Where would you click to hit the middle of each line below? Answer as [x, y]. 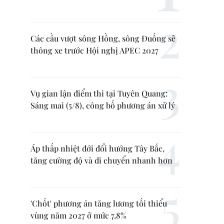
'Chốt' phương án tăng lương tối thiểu [99, 203]
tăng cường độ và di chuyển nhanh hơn [101, 160]
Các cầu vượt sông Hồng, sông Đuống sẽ [103, 38]
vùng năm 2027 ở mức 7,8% [78, 215]
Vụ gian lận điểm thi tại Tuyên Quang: [99, 93]
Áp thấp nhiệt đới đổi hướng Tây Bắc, [97, 148]
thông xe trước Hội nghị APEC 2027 [94, 50]
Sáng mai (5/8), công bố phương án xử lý [103, 105]
